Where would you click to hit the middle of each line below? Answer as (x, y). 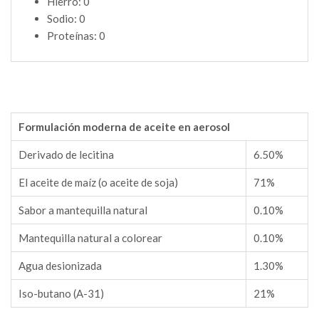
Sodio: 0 (66, 19)
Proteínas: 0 (76, 36)
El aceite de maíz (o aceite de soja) (98, 183)
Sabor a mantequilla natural (83, 210)
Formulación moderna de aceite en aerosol (124, 127)
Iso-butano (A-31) (61, 294)
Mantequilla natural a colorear (90, 238)
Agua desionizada (60, 266)
